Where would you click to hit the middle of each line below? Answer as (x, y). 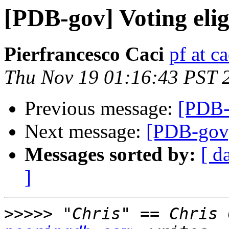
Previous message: (101, 108)
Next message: (85, 131)
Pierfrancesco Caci (84, 54)
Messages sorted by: (110, 154)
